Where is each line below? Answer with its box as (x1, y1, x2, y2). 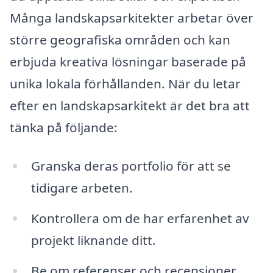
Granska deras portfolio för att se (30, 157, 231, 175)
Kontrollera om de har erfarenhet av (30, 210, 249, 227)
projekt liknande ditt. (30, 232, 156, 249)
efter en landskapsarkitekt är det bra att (10, 96, 250, 114)
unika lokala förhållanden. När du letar (10, 74, 241, 92)
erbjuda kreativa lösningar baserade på (10, 52, 246, 70)
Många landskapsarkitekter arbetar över (10, 9, 253, 26)
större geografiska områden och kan (10, 30, 230, 48)
